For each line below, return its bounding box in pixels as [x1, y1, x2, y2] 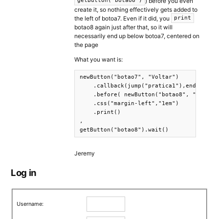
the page [74, 41, 98, 49]
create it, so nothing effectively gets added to [74, 6, 197, 14]
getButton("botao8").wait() [80, 127, 169, 133]
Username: [17, 200, 44, 208]
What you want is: [74, 56, 123, 64]
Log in [11, 167, 37, 178]
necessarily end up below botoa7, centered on [74, 32, 199, 40]
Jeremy [74, 150, 95, 157]
